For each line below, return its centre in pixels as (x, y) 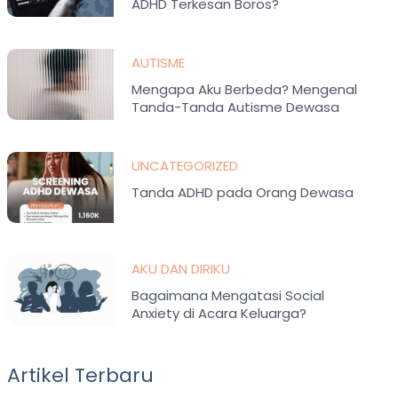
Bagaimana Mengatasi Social (228, 295)
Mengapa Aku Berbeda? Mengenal (245, 89)
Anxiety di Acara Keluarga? (219, 313)
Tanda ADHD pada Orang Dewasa (243, 192)
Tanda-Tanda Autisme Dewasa (236, 107)
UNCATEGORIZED (185, 166)
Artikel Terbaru (81, 375)
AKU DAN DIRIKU (181, 269)
